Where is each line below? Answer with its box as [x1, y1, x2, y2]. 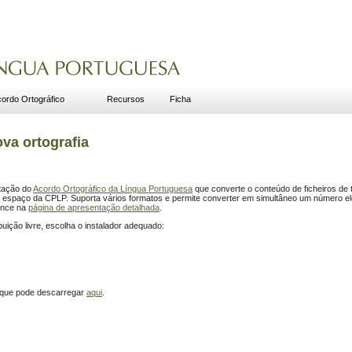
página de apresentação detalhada [28, 202, 159, 212]
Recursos [107, 94, 145, 104]
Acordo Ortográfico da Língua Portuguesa [33, 183, 192, 193]
